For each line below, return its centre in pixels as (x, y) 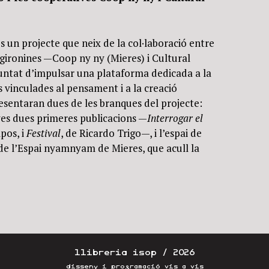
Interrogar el (175, 118)
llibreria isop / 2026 (134, 252)
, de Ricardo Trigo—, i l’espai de (131, 133)
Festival (43, 133)
